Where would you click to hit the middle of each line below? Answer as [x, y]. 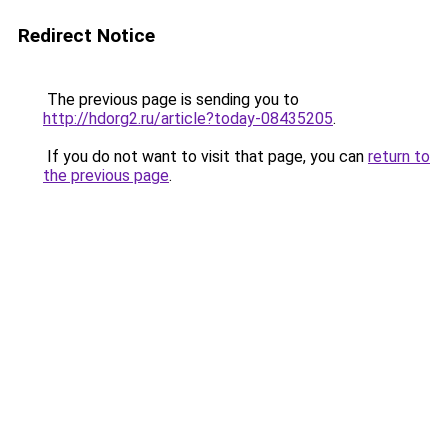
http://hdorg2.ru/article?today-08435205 [188, 118]
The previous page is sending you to [171, 99]
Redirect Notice [86, 35]
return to [399, 156]
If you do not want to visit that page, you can [205, 156]
